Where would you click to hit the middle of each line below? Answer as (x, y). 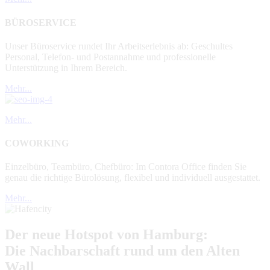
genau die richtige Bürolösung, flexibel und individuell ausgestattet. (133, 178)
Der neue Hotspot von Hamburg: (106, 235)
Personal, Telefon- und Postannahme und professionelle (110, 57)
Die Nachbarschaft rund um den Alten (122, 251)
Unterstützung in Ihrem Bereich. (66, 67)
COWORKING (37, 143)
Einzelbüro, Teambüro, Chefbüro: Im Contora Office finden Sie (126, 167)
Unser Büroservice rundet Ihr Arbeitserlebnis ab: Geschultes (119, 46)
